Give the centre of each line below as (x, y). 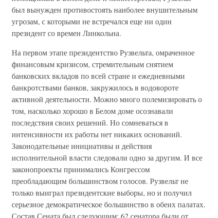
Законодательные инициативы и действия (82, 146)
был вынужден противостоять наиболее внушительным (105, 9)
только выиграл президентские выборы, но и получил (102, 192)
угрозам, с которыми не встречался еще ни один (92, 21)
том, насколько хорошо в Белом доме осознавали (92, 111)
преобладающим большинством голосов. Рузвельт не (100, 181)
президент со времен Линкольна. (66, 33)
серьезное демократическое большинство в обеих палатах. (109, 204)
